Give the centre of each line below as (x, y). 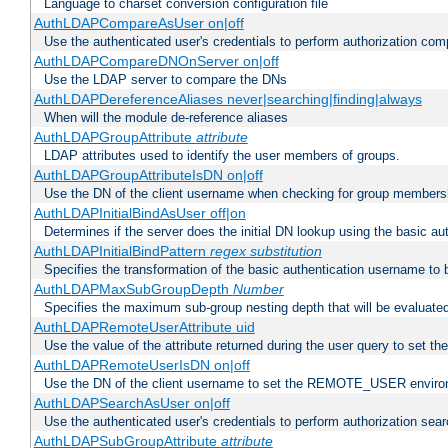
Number (258, 289)
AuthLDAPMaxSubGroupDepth (133, 289)
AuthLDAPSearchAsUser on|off (131, 403)
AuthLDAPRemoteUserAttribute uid (144, 327)
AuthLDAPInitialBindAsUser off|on (139, 213)
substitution (285, 251)
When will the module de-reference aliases (166, 118)
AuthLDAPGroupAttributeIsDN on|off (148, 175)
